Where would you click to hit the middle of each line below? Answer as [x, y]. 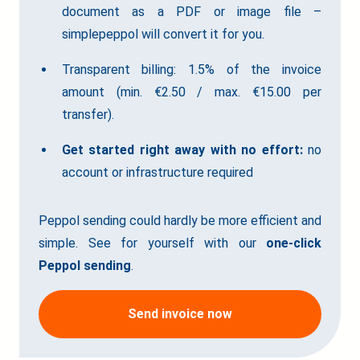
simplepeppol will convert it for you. [163, 35]
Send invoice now [180, 314]
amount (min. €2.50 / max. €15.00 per [191, 92]
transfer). [88, 115]
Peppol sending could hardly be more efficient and [180, 221]
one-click [294, 243]
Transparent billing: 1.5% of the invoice [191, 70]
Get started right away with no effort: [184, 150]
